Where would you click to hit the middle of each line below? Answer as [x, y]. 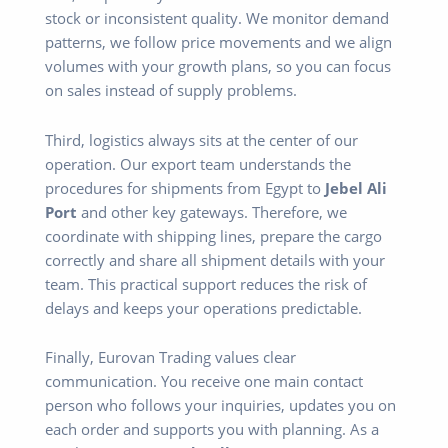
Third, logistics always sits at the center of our [201, 139]
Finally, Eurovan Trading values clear [170, 357]
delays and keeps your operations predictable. [203, 307]
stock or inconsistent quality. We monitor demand [217, 18]
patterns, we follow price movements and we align [218, 42]
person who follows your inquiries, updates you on [220, 405]
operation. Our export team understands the [198, 163]
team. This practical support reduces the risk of [206, 283]
